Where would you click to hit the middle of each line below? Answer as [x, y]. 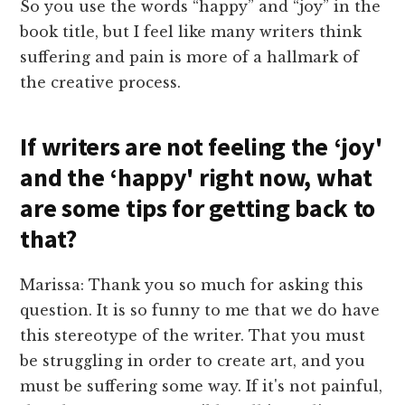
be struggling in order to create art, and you [193, 361]
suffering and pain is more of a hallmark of [190, 57]
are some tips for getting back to [198, 208]
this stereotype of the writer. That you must [193, 336]
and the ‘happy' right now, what [196, 178]
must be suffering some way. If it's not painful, [202, 386]
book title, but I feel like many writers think [191, 32]
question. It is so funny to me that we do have [200, 311]
